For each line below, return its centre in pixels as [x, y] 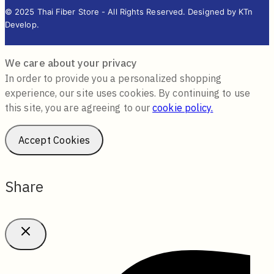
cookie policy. [183, 108]
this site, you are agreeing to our [79, 108]
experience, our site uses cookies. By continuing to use [128, 93]
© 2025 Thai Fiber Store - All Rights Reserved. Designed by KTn [129, 12]
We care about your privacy [71, 63]
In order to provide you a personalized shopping [113, 79]
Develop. [22, 25]
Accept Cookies [54, 140]
